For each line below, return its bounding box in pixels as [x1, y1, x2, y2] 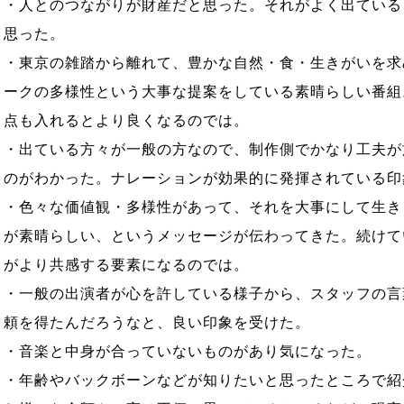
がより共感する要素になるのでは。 [4, 257, 249, 272]
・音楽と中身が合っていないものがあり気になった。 [4, 344, 372, 359]
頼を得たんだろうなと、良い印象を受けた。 [4, 315, 310, 330]
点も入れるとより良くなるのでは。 [4, 113, 249, 128]
